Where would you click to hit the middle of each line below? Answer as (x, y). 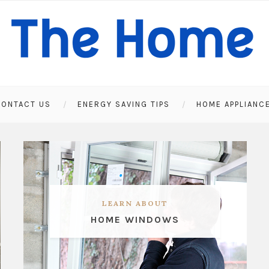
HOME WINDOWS (135, 219)
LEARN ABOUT (135, 203)
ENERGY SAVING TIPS (123, 104)
